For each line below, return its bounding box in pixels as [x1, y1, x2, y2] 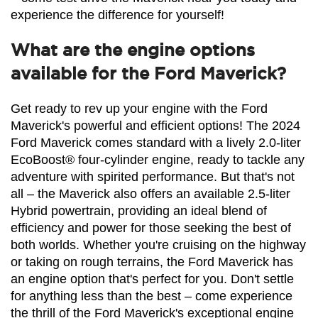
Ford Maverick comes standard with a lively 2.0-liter [11, 136, 301, 150]
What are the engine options [11, 41, 255, 60]
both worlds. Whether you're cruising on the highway [11, 238, 306, 253]
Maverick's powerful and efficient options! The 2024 [11, 119, 300, 133]
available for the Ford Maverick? [11, 65, 286, 83]
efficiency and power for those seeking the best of [11, 221, 291, 236]
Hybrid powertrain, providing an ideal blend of [11, 204, 267, 219]
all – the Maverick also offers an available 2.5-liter [11, 187, 290, 202]
